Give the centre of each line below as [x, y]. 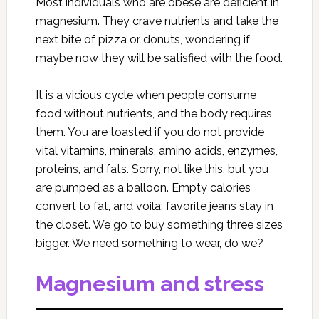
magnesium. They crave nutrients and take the [157, 21]
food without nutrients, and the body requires [153, 114]
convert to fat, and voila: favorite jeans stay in [154, 206]
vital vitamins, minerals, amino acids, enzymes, [156, 151]
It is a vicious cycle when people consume [146, 95]
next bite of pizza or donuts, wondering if [142, 40]
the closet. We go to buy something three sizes [159, 225]
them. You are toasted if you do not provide [150, 132]
